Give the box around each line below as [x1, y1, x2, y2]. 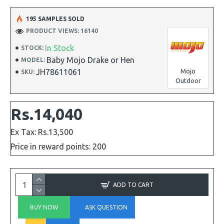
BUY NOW [30, 203, 58, 210]
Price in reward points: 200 [10, 142, 106, 151]
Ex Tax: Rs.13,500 [10, 127, 73, 136]
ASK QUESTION [84, 203, 127, 210]
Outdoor [175, 77, 201, 84]
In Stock [45, 43, 74, 52]
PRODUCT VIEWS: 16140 [26, 27, 98, 34]
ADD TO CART [112, 181, 153, 188]
